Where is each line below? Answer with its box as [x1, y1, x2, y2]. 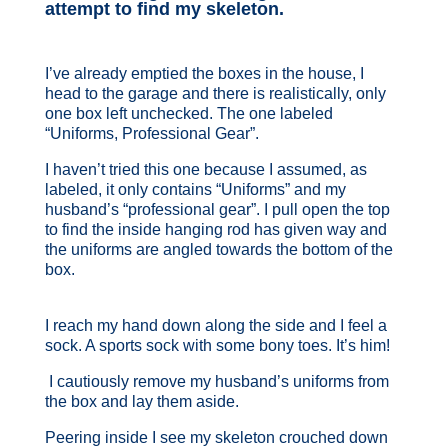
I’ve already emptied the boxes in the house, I [44, 64, 364, 82]
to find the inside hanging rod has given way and [44, 220, 387, 238]
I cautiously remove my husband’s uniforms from [44, 372, 389, 390]
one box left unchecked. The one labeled [44, 104, 333, 122]
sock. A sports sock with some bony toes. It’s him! [44, 336, 390, 354]
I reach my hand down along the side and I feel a [44, 316, 387, 334]
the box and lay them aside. [44, 392, 239, 410]
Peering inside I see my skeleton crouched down [44, 428, 388, 446]
